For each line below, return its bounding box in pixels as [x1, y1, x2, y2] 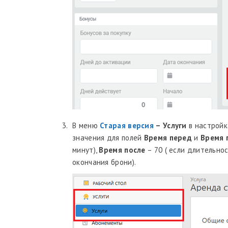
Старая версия [100, 121, 154, 130]
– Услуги [154, 121, 187, 130]
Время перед [144, 133, 192, 142]
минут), [72, 145, 99, 155]
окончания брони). [72, 157, 136, 167]
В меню [72, 121, 100, 130]
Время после [99, 145, 146, 155]
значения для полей [72, 133, 144, 142]
